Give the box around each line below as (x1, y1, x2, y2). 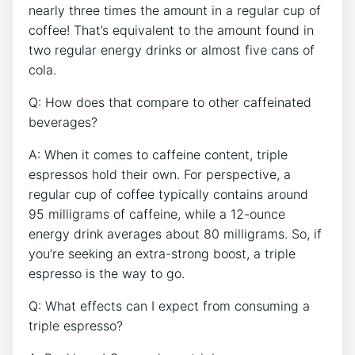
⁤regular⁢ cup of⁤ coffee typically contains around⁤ (29, 186, 308, 203)
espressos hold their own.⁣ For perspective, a (29, 166, 291, 183)
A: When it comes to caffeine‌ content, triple (29, 147, 288, 163)
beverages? (29, 114, 97, 131)
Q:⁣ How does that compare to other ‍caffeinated (29, 94, 311, 111)
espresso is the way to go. (29, 265, 185, 282)
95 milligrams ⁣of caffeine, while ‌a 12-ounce (29, 206, 285, 223)
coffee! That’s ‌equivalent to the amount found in (29, 22, 314, 39)
